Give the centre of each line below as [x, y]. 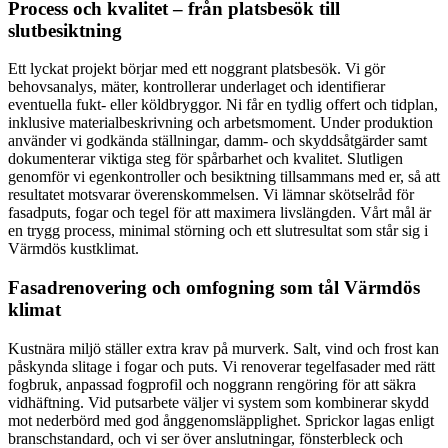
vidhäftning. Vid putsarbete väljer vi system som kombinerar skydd [218, 402]
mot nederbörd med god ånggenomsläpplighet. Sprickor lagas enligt [221, 420]
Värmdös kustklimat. [73, 249]
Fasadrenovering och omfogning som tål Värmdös [214, 288]
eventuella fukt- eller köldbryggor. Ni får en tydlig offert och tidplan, [223, 105]
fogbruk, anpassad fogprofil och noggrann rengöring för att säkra [212, 384]
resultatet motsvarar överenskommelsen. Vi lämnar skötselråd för [211, 195]
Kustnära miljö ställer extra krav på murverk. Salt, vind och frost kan [223, 348]
